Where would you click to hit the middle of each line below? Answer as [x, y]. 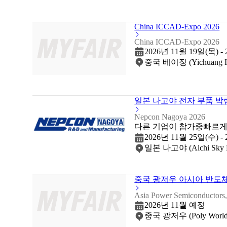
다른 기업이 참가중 [169, 127]
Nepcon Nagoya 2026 [170, 117]
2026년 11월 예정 [175, 205]
